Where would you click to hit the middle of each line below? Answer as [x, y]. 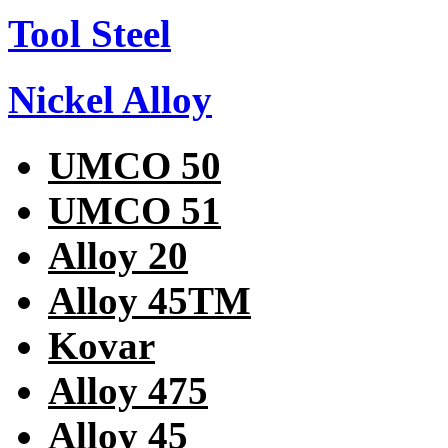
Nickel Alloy [110, 99]
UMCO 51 [134, 211]
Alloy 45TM [149, 301]
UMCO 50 [134, 166]
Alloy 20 [118, 256]
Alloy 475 [128, 391]
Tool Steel [89, 33]
